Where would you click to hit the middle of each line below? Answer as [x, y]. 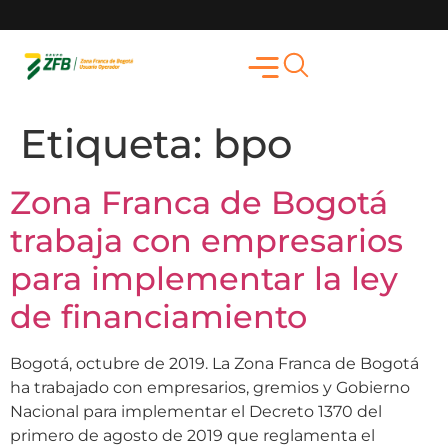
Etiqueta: [116, 143]
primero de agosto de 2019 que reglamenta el [192, 435]
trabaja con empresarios [206, 240]
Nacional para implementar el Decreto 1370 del [196, 411]
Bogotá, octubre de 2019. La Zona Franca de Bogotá [214, 363]
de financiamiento [158, 316]
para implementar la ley [204, 278]
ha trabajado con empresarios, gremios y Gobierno [210, 387]
